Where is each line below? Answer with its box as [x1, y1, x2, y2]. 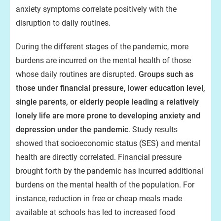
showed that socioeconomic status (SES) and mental [16, 139, 200, 148]
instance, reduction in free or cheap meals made [16, 194, 182, 203]
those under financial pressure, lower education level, [16, 83, 205, 93]
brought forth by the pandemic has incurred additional [16, 166, 203, 176]
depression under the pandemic [16, 125, 128, 134]
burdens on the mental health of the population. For [16, 180, 194, 189]
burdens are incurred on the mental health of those [16, 56, 191, 65]
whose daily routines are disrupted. [16, 70, 139, 79]
